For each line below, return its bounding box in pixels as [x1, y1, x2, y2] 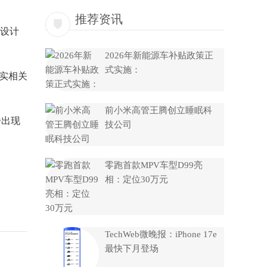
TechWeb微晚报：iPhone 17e [105, 229, 217, 239]
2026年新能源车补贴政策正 [105, 51, 213, 60]
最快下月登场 [105, 244, 159, 253]
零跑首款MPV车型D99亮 [105, 160, 203, 170]
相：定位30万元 [105, 175, 168, 184]
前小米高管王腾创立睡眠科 [105, 105, 212, 115]
